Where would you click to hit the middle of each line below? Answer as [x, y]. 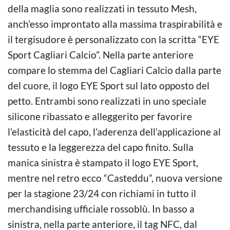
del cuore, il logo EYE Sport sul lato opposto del [109, 85]
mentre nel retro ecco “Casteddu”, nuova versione [115, 178]
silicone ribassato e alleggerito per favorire [100, 116]
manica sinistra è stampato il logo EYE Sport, [103, 162]
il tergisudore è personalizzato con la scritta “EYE [113, 39]
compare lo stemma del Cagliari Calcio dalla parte [114, 70]
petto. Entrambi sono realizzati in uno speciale [107, 101]
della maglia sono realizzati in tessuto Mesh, [102, 8]
